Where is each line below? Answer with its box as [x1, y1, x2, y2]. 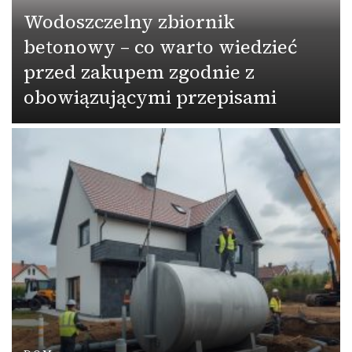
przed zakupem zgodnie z [24, 58, 255, 85]
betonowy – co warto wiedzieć [24, 33, 297, 60]
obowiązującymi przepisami [24, 83, 277, 110]
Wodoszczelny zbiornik [24, 8, 235, 35]
